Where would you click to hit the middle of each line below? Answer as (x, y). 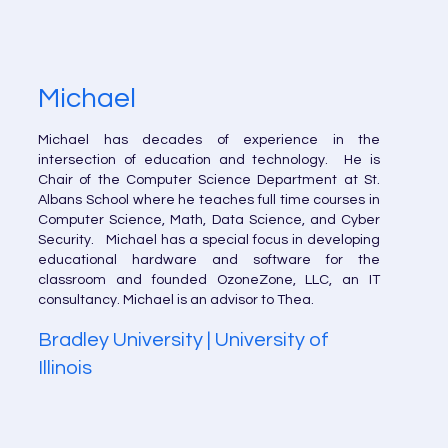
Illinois (65, 368)
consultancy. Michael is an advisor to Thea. (176, 300)
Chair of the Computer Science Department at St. (209, 180)
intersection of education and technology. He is (209, 160)
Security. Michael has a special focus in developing (209, 240)
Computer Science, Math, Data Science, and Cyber (209, 220)
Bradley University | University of (183, 340)
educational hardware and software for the (209, 260)
